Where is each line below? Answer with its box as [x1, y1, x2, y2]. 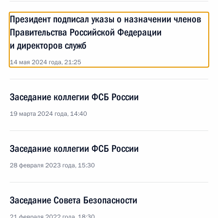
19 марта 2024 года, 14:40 [10, 109, 87, 118]
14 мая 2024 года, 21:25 [10, 58, 81, 67]
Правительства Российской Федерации [10, 26, 162, 38]
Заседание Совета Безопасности [10, 194, 137, 206]
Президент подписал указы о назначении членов [10, 13, 201, 25]
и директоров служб [10, 39, 87, 51]
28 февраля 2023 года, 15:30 [10, 161, 95, 170]
